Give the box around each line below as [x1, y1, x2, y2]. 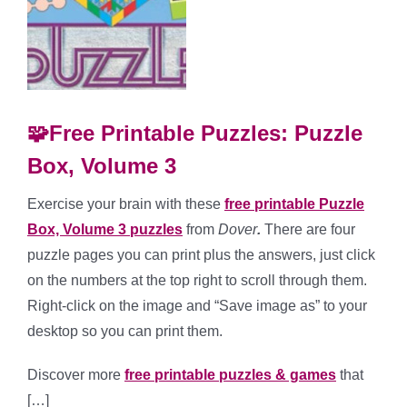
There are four [261, 221, 355, 237]
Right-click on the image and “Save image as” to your [27, 297, 367, 313]
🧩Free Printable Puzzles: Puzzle [27, 120, 362, 145]
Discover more [27, 366, 124, 382]
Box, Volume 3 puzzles [27, 221, 183, 237]
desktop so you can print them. [27, 323, 223, 339]
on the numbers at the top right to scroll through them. [27, 272, 367, 288]
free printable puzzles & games [124, 366, 336, 382]
